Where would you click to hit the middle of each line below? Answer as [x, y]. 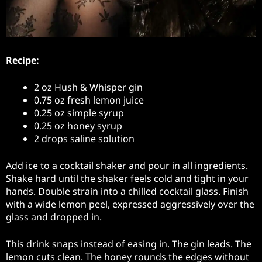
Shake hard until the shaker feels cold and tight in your [127, 179]
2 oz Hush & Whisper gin [88, 87]
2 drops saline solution [84, 139]
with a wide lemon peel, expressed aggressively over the [130, 204]
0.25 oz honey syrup [78, 126]
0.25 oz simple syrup [79, 113]
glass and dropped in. [54, 217]
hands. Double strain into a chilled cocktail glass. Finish [127, 192]
